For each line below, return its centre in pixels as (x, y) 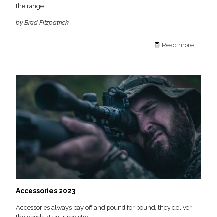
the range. (31, 6)
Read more (178, 45)
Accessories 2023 (46, 191)
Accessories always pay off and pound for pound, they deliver (104, 208)
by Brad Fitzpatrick (42, 23)
